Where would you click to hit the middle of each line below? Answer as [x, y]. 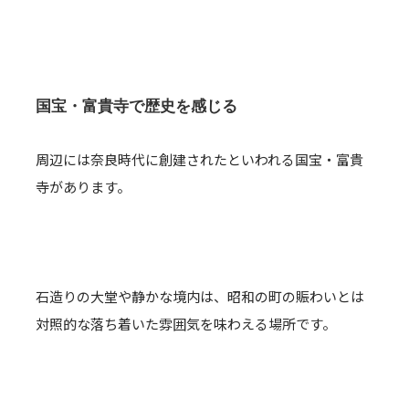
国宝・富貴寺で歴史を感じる [136, 106]
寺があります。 [83, 187]
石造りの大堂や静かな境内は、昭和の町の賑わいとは [200, 296]
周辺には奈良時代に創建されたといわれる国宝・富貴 [199, 159]
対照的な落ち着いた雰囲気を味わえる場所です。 [186, 324]
